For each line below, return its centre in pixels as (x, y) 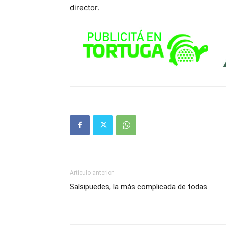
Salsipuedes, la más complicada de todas (138, 186)
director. (84, 7)
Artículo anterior (92, 172)
